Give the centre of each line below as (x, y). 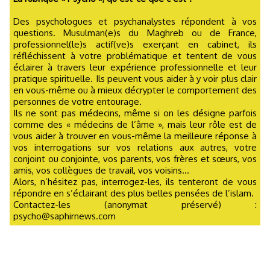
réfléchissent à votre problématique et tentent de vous (135, 55)
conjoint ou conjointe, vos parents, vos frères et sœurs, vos (135, 159)
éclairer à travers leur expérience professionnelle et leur (135, 67)
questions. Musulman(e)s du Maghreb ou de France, (135, 33)
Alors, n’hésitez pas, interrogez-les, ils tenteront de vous (135, 181)
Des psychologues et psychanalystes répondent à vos (135, 21)
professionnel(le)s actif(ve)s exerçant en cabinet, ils (135, 44)
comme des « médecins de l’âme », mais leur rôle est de (135, 124)
